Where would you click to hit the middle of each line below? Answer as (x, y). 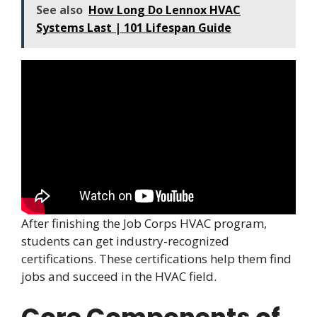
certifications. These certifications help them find (156, 258)
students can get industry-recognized (125, 241)
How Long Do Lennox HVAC (165, 10)
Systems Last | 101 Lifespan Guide (134, 27)
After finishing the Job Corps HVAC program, (144, 223)
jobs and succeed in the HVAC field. (119, 276)
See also (59, 10)
